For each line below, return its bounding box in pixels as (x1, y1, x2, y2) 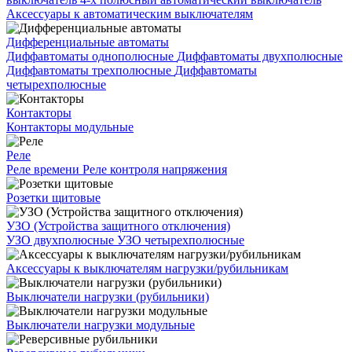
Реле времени (6, 163, 82, 176)
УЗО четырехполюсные (117, 233, 244, 247)
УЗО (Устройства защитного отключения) (6, 219, 230, 233)
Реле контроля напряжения (82, 163, 227, 176)
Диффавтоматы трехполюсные (6, 64, 174, 77)
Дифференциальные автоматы (6, 35, 169, 49)
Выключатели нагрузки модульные (6, 318, 195, 332)
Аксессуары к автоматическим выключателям (6, 7, 253, 20)
